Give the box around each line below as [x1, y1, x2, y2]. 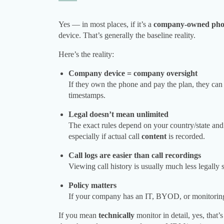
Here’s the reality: [58, 50, 114, 59]
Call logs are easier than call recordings [68, 151, 201, 160]
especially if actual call [68, 132, 141, 141]
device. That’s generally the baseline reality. [58, 31, 195, 40]
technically [98, 211, 134, 220]
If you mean [58, 211, 98, 220]
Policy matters [68, 181, 116, 190]
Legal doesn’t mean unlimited [68, 110, 168, 119]
